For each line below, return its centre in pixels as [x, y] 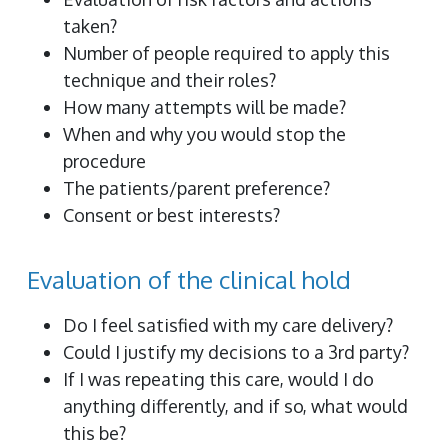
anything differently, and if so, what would [235, 405]
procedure [104, 160]
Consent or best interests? [171, 214]
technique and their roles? [169, 79]
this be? [94, 432]
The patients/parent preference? [196, 187]
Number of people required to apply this [226, 52]
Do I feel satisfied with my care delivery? [228, 324]
